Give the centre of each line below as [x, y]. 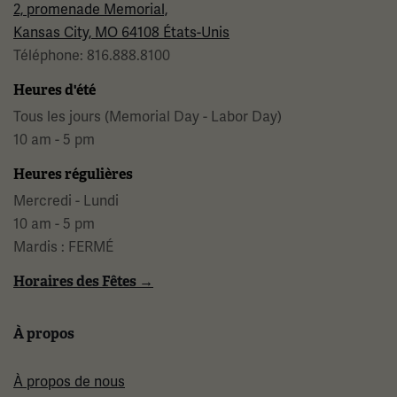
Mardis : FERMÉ [65, 248]
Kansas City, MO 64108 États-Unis [121, 33]
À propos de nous [69, 382]
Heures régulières [73, 175]
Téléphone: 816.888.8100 [92, 56]
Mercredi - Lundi [66, 202]
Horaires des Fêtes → [83, 282]
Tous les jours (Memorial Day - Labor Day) [148, 117]
